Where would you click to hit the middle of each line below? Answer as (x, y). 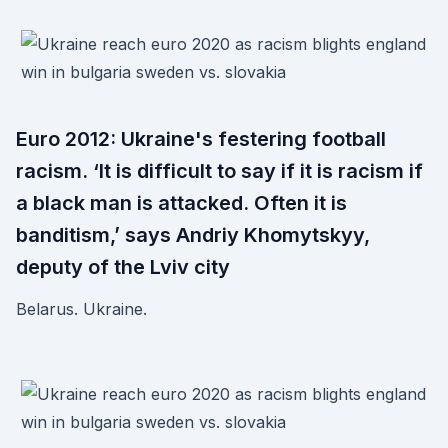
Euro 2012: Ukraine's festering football (201, 139)
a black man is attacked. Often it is (181, 203)
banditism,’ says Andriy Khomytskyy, (193, 235)
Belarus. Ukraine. (81, 309)
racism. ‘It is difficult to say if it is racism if (219, 171)
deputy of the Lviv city (123, 267)
